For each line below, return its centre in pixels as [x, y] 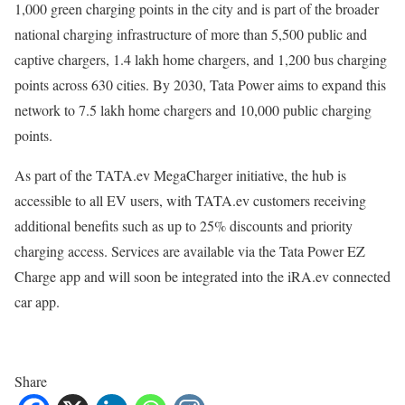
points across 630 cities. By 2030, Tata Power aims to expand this [200, 84]
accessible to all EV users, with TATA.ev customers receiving [190, 200]
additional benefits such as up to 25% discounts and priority [184, 225]
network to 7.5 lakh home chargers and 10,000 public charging [193, 109]
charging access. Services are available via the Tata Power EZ [190, 250]
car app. [37, 301]
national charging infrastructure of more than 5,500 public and [191, 33]
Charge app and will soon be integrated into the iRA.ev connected [202, 276]
